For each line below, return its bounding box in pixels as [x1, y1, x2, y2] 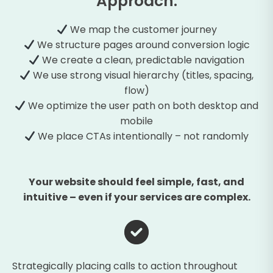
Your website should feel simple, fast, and [29, 175, 244, 190]
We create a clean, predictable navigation [40, 53, 245, 68]
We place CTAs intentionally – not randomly [35, 129, 249, 144]
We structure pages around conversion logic [34, 38, 250, 52]
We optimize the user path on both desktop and [26, 99, 259, 113]
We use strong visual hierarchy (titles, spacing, [30, 68, 254, 83]
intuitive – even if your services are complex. [23, 190, 250, 205]
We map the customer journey [67, 23, 217, 37]
